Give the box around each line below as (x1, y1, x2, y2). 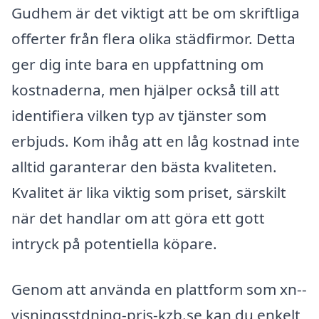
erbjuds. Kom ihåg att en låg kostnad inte (11, 131, 300, 152)
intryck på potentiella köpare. (11, 234, 217, 254)
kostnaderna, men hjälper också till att (11, 80, 280, 100)
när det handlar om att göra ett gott (11, 208, 265, 229)
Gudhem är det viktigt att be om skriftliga (11, 3, 300, 23)
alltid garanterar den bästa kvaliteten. (11, 157, 277, 177)
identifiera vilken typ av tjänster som (11, 105, 266, 126)
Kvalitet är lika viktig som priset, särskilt (11, 182, 286, 203)
